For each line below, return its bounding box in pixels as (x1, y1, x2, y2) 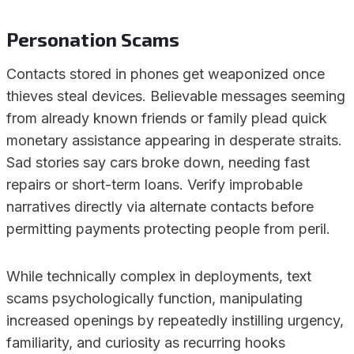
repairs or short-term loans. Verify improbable (6, 176, 303, 193)
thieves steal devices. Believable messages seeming (6, 88, 345, 104)
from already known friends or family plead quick (6, 110, 327, 126)
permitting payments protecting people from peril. (6, 220, 330, 237)
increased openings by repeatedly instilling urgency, (6, 312, 344, 329)
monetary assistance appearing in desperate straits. (6, 132, 342, 149)
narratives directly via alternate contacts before (6, 198, 314, 215)
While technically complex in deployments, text (6, 268, 311, 284)
